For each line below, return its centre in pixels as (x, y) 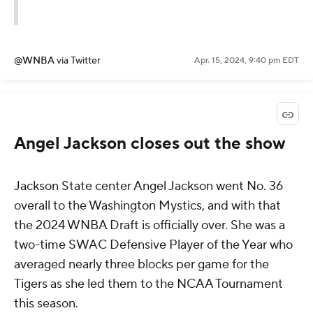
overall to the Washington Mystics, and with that (147, 205)
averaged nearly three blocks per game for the (141, 264)
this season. (48, 303)
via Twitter (79, 61)
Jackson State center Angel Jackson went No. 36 (148, 186)
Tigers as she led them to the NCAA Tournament (148, 284)
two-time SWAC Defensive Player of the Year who (153, 245)
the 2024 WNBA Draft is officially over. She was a (150, 225)
